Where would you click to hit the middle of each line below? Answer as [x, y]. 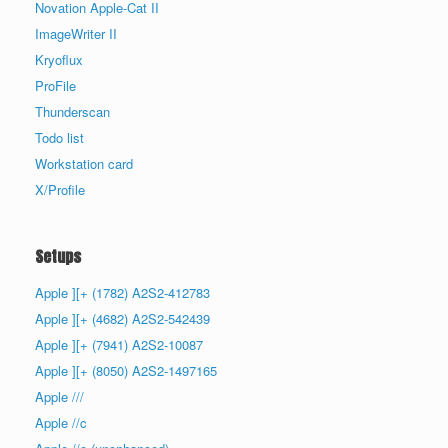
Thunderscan [72, 111]
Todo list [59, 137]
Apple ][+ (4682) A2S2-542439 [122, 318]
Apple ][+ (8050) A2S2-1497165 [126, 370]
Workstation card [84, 163]
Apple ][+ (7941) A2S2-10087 [119, 344]
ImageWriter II [76, 33]
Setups [58, 256]
